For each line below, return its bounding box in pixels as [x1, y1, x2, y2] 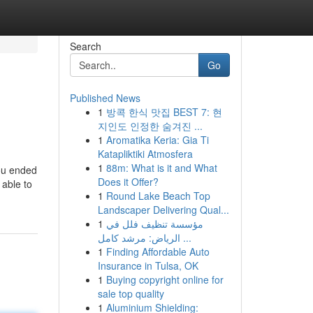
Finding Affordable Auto [105, 245, 210, 259]
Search [69, 39, 101, 53]
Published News [69, 91, 140, 105]
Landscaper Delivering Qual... [97, 203, 229, 217]
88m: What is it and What [105, 161, 217, 175]
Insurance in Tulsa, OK [97, 259, 198, 272]
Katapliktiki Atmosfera [97, 147, 193, 161]
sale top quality [97, 286, 164, 300]
